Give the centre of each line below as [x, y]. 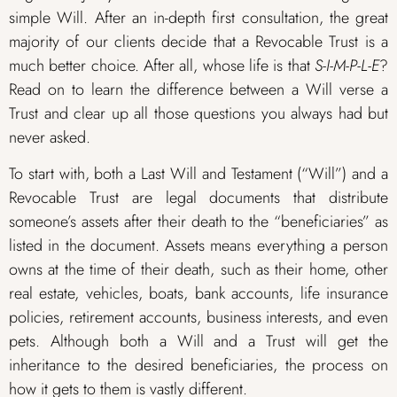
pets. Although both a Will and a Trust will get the [198, 342]
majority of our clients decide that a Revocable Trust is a [198, 41]
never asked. [56, 137]
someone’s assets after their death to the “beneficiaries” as [198, 222]
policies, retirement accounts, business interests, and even [198, 318]
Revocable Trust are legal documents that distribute [198, 198]
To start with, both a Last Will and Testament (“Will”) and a [198, 174]
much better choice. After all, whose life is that [162, 65]
